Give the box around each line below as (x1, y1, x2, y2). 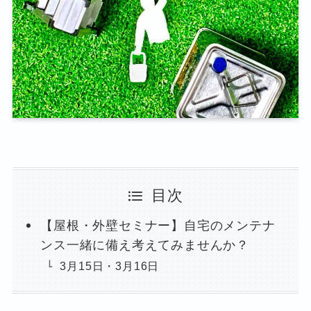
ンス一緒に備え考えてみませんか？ (40, 238, 250, 253)
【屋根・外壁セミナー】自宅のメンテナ (40, 219, 276, 233)
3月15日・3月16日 (60, 260, 160, 273)
